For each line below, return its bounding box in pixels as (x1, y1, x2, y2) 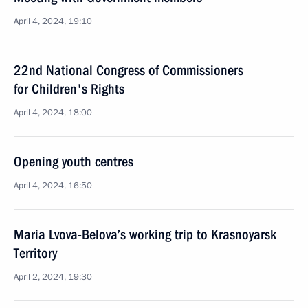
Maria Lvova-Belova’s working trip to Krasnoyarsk (14, 226, 276, 243)
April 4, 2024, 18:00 (14, 107, 92, 119)
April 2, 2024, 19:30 (14, 271, 92, 283)
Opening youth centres (14, 153, 133, 170)
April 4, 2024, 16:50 (14, 179, 92, 192)
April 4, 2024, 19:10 (14, 15, 92, 27)
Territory (14, 245, 57, 261)
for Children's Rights (14, 80, 124, 97)
